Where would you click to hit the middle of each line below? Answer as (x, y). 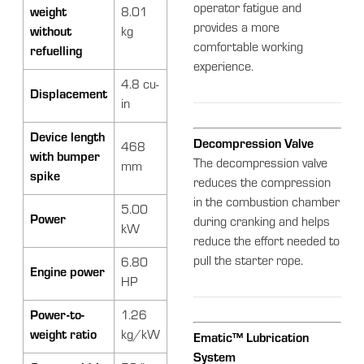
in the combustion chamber (267, 204)
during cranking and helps (262, 223)
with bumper (65, 158)
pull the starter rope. (249, 262)
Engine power (68, 273)
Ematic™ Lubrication (251, 339)
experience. (224, 68)
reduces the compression (262, 184)
